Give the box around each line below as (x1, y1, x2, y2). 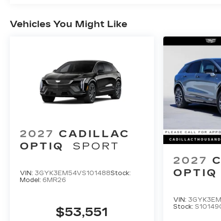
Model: (20, 176, 42, 184)
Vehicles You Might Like (10, 18, 127, 30)
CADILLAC (59, 127, 130, 140)
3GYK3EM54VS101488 (35, 169, 110, 177)
